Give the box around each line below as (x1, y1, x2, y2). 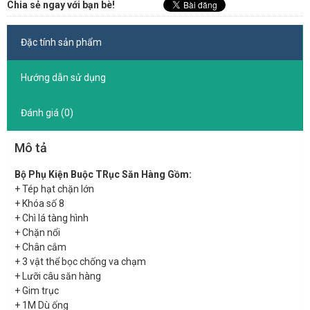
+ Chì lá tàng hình (15, 212, 89, 224)
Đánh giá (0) (21, 107, 73, 119)
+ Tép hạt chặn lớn (15, 183, 94, 195)
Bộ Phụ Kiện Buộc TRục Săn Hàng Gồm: (15, 169, 192, 181)
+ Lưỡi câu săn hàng (15, 271, 101, 282)
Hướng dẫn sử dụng (21, 72, 106, 84)
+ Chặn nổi (15, 227, 60, 239)
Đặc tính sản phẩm (21, 37, 102, 48)
